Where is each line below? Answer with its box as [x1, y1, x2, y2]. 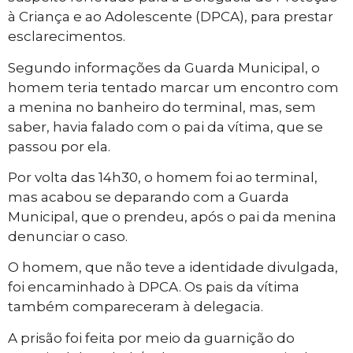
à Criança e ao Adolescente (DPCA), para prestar [8, 9, 333, 25]
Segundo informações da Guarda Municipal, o [8, 59, 320, 76]
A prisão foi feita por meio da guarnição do [8, 329, 295, 346]
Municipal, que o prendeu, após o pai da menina [8, 208, 336, 225]
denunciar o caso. [8, 228, 128, 244]
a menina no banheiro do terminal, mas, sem [8, 98, 316, 115]
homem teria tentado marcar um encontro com [8, 79, 339, 95]
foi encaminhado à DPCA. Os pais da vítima [8, 279, 299, 295]
